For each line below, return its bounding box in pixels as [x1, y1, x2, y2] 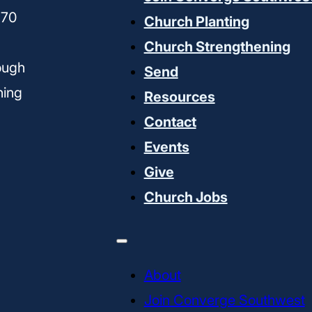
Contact [143, 114, 196, 131]
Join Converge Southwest [143, 292, 305, 309]
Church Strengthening [143, 38, 290, 56]
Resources [143, 88, 215, 106]
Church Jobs [143, 189, 228, 206]
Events [143, 139, 189, 156]
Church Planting [143, 13, 249, 31]
